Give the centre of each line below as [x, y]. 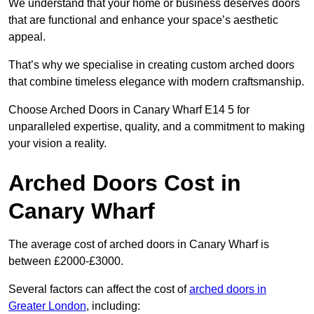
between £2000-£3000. [66, 261]
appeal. [27, 37]
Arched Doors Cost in [125, 183]
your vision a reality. [57, 144]
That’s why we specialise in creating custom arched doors [151, 65]
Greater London [47, 306]
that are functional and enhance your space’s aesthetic [143, 20]
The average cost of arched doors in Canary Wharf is [139, 245]
